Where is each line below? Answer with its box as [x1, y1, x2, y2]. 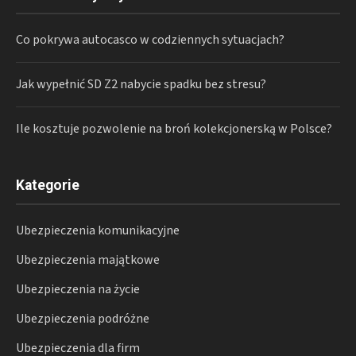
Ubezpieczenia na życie [16, 280, 140, 298]
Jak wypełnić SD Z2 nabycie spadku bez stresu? [16, 75, 266, 93]
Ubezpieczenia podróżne [16, 309, 149, 327]
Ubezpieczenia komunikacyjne [16, 221, 180, 239]
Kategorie [16, 176, 79, 193]
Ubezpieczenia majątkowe [16, 250, 160, 269]
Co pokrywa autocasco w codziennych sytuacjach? [16, 30, 284, 48]
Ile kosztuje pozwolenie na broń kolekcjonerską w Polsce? [16, 119, 332, 137]
